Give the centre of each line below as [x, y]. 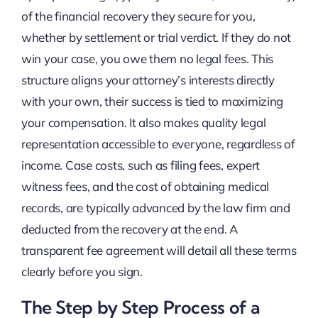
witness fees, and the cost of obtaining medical [145, 186]
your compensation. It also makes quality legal [143, 122]
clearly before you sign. [82, 271]
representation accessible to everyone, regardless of [158, 143]
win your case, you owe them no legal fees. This [147, 58]
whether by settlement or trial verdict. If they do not [156, 37]
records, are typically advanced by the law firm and [155, 207]
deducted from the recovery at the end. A [130, 229]
